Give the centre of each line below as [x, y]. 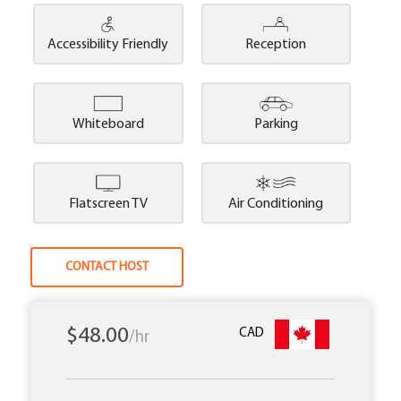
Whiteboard [108, 125]
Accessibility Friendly [108, 45]
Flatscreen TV [108, 205]
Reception [276, 45]
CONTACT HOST [107, 268]
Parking [276, 125]
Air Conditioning [276, 205]
